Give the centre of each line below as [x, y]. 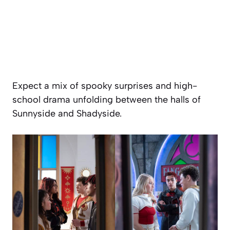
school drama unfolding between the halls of [107, 100]
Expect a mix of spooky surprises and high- [105, 86]
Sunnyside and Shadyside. [67, 114]
